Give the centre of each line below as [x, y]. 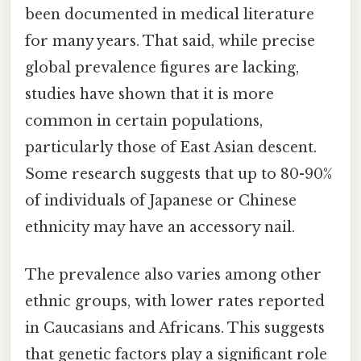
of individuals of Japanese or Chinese [161, 200]
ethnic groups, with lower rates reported [175, 302]
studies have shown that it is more [149, 94]
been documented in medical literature [170, 14]
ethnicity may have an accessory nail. [160, 227]
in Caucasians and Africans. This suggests [175, 328]
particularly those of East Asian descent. [171, 147]
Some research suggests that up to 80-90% [178, 174]
